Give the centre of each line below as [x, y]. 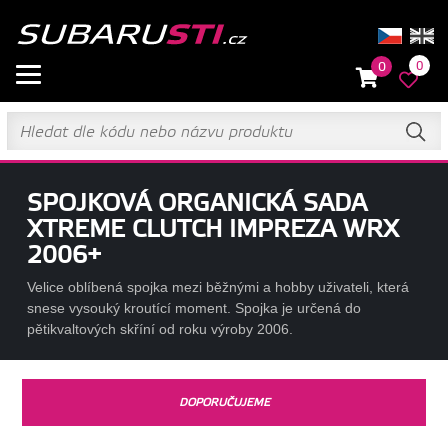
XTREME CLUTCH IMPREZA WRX [212, 230]
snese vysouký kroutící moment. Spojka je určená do [193, 308]
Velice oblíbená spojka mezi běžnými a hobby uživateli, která [217, 287]
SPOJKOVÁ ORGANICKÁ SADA [196, 204]
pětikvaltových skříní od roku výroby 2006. [159, 329]
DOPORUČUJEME [224, 402]
